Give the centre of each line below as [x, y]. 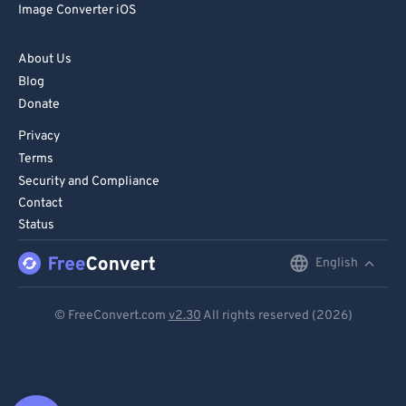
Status [36, 225]
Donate [39, 105]
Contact [40, 203]
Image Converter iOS [77, 10]
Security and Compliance [89, 182]
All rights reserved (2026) [276, 316]
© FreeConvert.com [111, 316]
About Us [45, 59]
